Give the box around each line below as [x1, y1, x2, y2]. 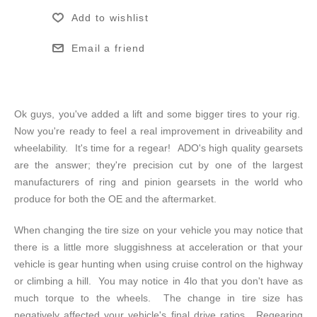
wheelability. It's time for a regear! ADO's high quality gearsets [14, 142, 303, 154]
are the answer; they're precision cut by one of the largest [14, 159, 303, 171]
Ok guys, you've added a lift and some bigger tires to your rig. [14, 108, 303, 120]
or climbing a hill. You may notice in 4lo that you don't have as [14, 275, 303, 287]
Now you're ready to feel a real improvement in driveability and [14, 125, 303, 137]
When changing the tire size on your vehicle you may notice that [14, 224, 303, 236]
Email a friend [71, 42, 146, 54]
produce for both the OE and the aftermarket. [14, 193, 222, 205]
